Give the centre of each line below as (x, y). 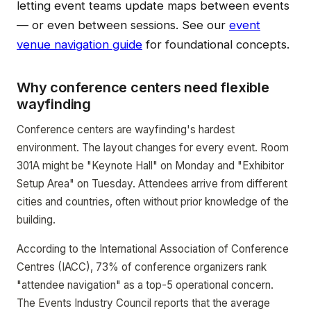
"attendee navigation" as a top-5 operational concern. (145, 285)
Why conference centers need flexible (143, 87)
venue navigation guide (79, 44)
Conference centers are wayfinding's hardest (126, 129)
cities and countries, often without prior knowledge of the (153, 202)
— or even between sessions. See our (123, 25)
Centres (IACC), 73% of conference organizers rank (142, 267)
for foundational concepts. (216, 44)
